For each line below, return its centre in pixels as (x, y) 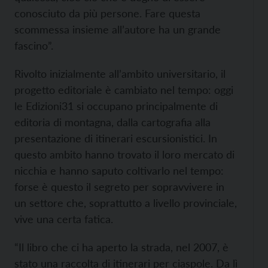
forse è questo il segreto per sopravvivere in (119, 187)
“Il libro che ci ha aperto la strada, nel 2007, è (121, 247)
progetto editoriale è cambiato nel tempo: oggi (124, 90)
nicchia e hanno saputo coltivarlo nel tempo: (119, 170)
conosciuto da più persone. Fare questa (107, 13)
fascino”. (34, 45)
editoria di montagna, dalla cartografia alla (112, 122)
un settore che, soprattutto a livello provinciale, (126, 203)
